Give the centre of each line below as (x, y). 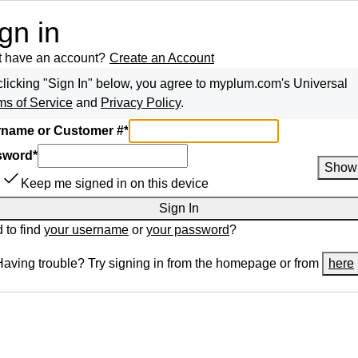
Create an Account (162, 58)
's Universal (314, 84)
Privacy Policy (141, 103)
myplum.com (245, 84)
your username (86, 230)
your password (188, 230)
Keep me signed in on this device (115, 183)
